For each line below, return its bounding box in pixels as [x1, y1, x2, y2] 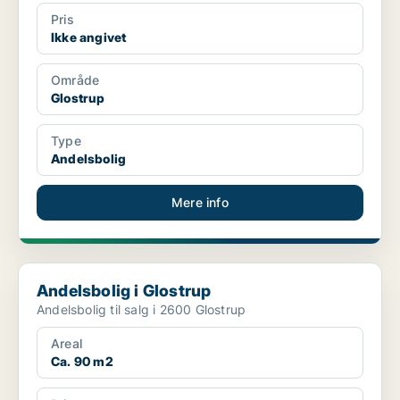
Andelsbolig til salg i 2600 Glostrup [37, 302, 246, 318]
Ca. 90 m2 [51, 354, 113, 370]
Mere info [171, 195, 229, 211]
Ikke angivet [51, 29, 127, 46]
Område [51, 72, 100, 88]
